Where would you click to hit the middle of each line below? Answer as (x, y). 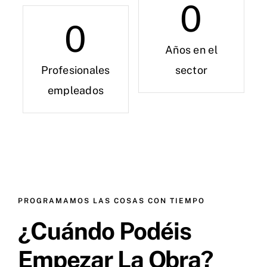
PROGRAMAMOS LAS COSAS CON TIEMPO (111, 201)
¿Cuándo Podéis (105, 231)
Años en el (191, 50)
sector (191, 70)
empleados (76, 91)
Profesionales (76, 70)
